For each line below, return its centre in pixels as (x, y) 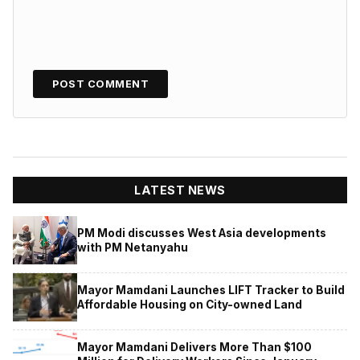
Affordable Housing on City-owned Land (190, 305)
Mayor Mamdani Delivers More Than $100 (194, 348)
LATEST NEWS (180, 190)
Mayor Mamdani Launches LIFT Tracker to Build (211, 290)
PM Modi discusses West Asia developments (202, 233)
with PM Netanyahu (133, 248)
